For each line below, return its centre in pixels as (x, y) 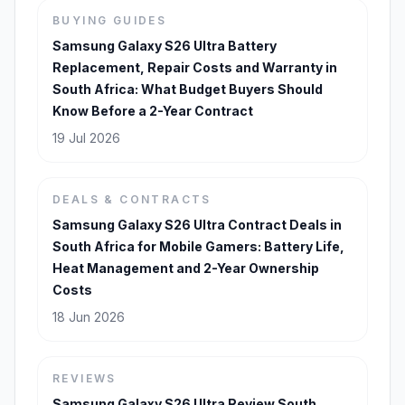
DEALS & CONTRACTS (132, 200)
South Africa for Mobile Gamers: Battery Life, (198, 247)
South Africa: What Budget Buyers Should (188, 89)
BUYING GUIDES (110, 21)
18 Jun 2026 (89, 317)
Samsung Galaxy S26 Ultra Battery (165, 46)
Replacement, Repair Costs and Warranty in (195, 68)
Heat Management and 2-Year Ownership (186, 268)
